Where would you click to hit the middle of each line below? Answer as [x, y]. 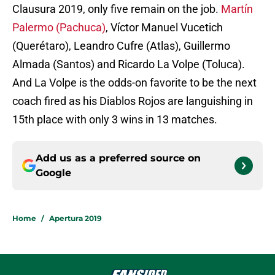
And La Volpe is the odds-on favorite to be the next [134, 83]
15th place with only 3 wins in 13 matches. [115, 120]
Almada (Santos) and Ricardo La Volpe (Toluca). [129, 64]
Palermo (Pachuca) [59, 28]
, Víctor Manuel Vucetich [164, 28]
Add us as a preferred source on [118, 158]
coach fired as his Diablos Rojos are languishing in [133, 101]
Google [53, 173]
